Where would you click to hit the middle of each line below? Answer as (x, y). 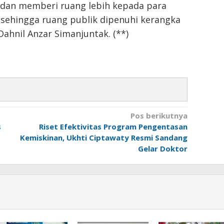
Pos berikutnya (159, 116)
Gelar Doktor (162, 149)
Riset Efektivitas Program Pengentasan (113, 127)
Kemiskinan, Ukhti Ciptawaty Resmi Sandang (103, 138)
